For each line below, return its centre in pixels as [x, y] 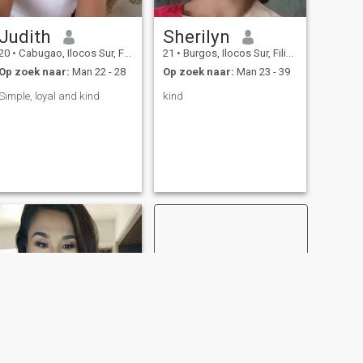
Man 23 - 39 [262, 71]
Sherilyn [196, 37]
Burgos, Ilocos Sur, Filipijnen [233, 53]
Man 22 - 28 [97, 71]
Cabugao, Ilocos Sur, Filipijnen [70, 53]
